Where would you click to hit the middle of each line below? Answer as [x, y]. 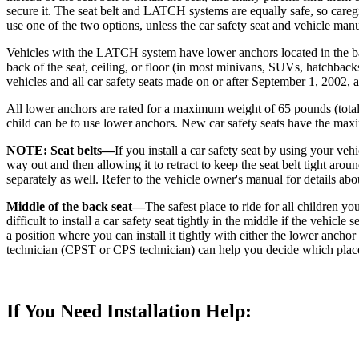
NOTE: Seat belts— [61, 151]
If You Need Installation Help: [129, 311]
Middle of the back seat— [76, 207]
